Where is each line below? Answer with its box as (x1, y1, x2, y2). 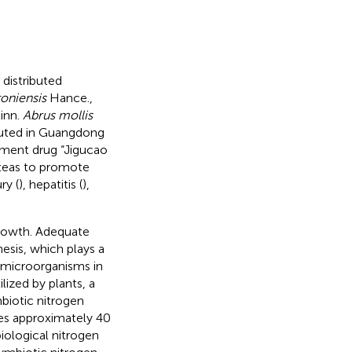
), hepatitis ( (18, 176, 82, 192)
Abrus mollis (22, 107, 93, 123)
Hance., (46, 90, 93, 105)
